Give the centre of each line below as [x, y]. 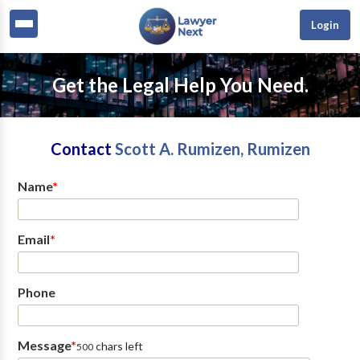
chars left [118, 346]
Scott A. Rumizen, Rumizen [212, 149]
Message [44, 345]
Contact [82, 149]
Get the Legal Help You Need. [180, 85]
